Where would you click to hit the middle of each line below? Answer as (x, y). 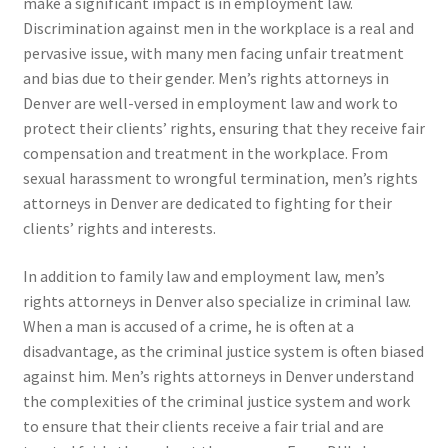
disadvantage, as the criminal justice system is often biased (223, 350)
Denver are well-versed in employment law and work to (210, 103)
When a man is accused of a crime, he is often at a (188, 325)
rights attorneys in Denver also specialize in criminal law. (216, 300)
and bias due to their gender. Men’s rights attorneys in (205, 78)
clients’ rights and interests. (119, 228)
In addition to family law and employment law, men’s (203, 275)
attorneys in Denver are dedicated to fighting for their (207, 203)
